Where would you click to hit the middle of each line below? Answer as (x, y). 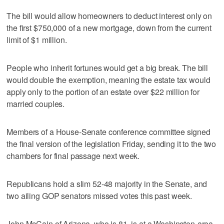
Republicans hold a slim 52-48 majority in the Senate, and (107, 183)
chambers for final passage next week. (73, 155)
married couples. (36, 103)
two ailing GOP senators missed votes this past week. (99, 195)
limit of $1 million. (37, 39)
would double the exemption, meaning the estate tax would (108, 79)
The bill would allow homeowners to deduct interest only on (109, 15)
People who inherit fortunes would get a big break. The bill (107, 67)
